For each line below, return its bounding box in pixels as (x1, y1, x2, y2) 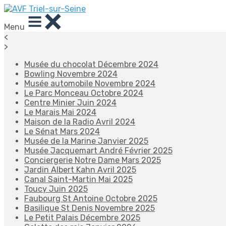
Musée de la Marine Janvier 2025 (24, 136, 148, 146)
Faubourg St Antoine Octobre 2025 (24, 194, 157, 203)
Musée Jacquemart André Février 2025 (24, 146, 173, 155)
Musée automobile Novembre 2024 (24, 79, 155, 88)
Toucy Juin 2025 (24, 184, 88, 194)
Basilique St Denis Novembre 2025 (24, 203, 155, 213)
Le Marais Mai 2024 (24, 107, 96, 117)
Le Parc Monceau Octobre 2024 (24, 88, 143, 98)
